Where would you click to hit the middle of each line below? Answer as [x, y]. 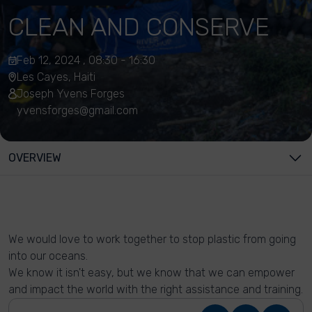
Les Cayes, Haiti [56, 77]
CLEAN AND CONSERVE [139, 27]
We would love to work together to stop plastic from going [152, 239]
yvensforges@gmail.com [77, 110]
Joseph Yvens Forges [71, 94]
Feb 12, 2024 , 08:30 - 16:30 [86, 60]
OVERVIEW [35, 158]
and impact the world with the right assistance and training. [156, 289]
